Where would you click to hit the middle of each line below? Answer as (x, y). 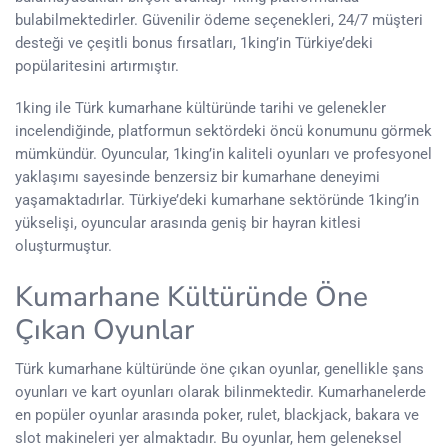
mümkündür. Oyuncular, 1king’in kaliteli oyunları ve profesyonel (223, 153)
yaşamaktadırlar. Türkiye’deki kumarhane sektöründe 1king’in (217, 199)
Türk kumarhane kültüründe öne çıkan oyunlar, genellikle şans (219, 369)
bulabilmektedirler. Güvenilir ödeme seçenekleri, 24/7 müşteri (219, 19)
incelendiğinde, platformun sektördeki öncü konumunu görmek (223, 130)
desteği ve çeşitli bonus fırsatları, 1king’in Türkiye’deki (194, 42)
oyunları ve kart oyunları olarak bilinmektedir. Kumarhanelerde (220, 392)
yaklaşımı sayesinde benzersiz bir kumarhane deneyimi (197, 176)
